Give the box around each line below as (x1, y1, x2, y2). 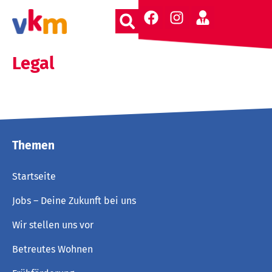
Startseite (12, 171, 56, 182)
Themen (12, 138, 55, 152)
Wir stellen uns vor (12, 219, 93, 231)
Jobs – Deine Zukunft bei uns (12, 195, 136, 206)
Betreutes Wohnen (12, 243, 93, 255)
